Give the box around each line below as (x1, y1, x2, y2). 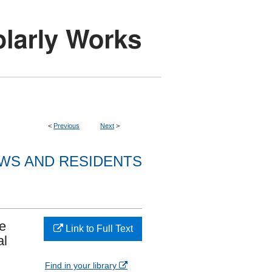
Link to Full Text (63, 223, 133, 234)
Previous (53, 122, 80, 129)
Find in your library (45, 260, 119, 270)
